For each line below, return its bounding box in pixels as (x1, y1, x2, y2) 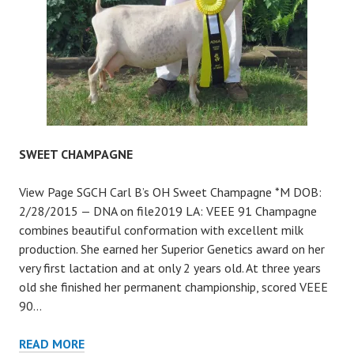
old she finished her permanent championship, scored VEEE (19, 279, 328, 295)
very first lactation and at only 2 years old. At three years (19, 260, 321, 276)
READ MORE (19, 336, 85, 352)
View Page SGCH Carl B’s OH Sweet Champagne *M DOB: (19, 184, 322, 200)
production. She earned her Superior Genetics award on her (19, 241, 325, 257)
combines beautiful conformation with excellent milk (19, 222, 303, 238)
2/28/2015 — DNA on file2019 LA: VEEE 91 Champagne (19, 203, 317, 219)
